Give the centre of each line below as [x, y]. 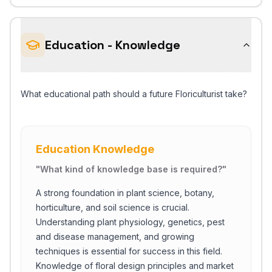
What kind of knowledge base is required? [131, 169]
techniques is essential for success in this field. [129, 251]
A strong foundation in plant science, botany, [125, 193]
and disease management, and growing [115, 236]
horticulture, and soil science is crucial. [113, 207]
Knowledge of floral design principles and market [135, 266]
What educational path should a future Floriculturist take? [134, 94]
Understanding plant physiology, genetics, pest [130, 222]
